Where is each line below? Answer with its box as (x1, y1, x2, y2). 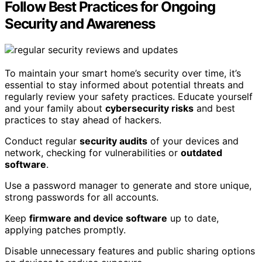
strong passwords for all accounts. (5, 191, 158, 203)
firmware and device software (29, 212, 167, 224)
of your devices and (147, 135, 239, 147)
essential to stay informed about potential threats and (5, 78, 244, 91)
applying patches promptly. (5, 223, 126, 236)
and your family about (5, 102, 105, 114)
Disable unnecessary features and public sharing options (5, 244, 255, 257)
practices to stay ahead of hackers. (5, 113, 161, 126)
